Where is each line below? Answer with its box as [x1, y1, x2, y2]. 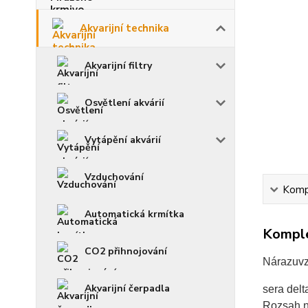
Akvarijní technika [80, 21, 169, 35]
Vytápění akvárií [85, 133, 161, 146]
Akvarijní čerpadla [85, 282, 170, 295]
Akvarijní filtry [85, 59, 152, 72]
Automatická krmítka [85, 208, 184, 221]
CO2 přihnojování [85, 245, 167, 258]
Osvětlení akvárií [85, 96, 164, 109]
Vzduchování [85, 170, 144, 184]
